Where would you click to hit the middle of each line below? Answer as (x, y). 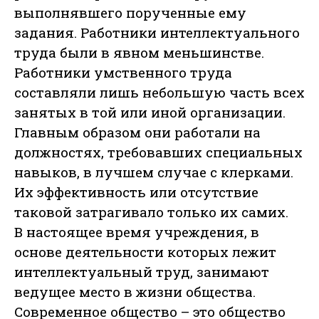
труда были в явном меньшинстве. (139, 53)
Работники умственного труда (123, 73)
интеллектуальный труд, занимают (142, 272)
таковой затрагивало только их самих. (151, 212)
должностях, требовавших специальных (158, 152)
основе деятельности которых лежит (145, 252)
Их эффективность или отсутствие (136, 192)
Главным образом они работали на (137, 132)
